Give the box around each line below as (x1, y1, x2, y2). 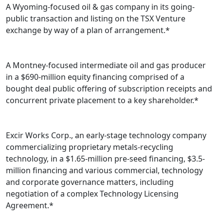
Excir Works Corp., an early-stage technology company (6, 130, 206, 141)
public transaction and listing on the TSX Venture (6, 13, 185, 24)
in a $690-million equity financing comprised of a (6, 72, 184, 83)
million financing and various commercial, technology (6, 165, 203, 176)
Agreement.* (6, 200, 54, 211)
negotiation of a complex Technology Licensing (6, 188, 179, 200)
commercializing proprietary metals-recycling (6, 142, 173, 153)
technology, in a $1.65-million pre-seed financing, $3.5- (6, 153, 205, 164)
